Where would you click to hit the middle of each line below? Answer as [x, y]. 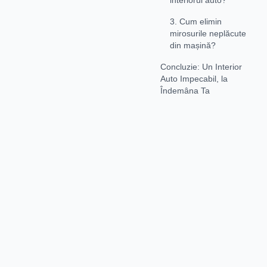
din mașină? [193, 45]
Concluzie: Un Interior [201, 66]
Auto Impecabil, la [194, 78]
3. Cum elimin [196, 21]
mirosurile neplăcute [208, 33]
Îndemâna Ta [185, 90]
